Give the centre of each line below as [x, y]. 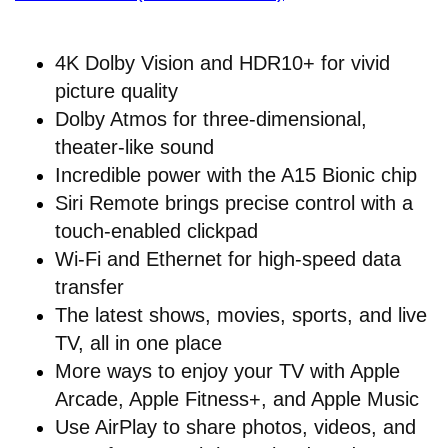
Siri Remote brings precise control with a [234, 203]
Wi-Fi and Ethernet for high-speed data [228, 259]
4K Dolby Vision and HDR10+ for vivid [222, 63]
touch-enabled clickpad [156, 231]
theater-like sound [134, 147]
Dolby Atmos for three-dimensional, [211, 119]
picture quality [116, 91]
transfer [89, 287]
